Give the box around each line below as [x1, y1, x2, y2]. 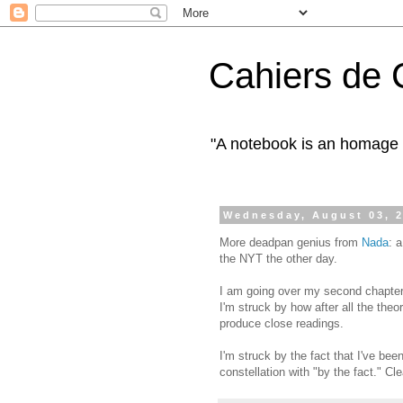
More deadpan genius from [219, 236, 362, 250]
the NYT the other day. [219, 252, 337, 266]
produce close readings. [219, 317, 344, 331]
